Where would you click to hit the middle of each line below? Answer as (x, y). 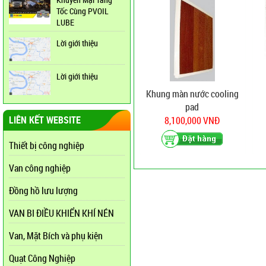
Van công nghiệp (40, 168)
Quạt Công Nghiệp (42, 258)
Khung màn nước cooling (192, 94)
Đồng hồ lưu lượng (43, 190)
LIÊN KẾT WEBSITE (45, 120)
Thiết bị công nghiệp (47, 145)
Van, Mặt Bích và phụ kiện (56, 235)
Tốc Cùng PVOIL (83, 11)
